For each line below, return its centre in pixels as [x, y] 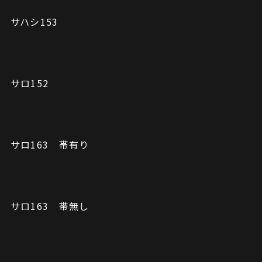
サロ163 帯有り [50, 145]
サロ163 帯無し [50, 206]
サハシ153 [34, 22]
